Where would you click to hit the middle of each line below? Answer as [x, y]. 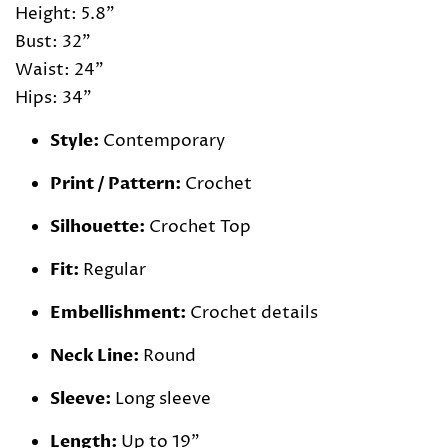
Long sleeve [163, 399]
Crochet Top [200, 227]
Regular [114, 270]
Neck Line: [96, 356]
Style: [76, 141]
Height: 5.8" [65, 14]
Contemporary [164, 141]
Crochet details [254, 313]
